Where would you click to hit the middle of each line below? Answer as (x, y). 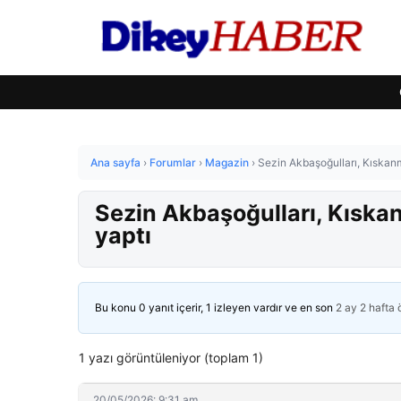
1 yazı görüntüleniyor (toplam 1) (171, 358)
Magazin (227, 162)
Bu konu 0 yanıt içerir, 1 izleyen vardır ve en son (215, 307)
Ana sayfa (115, 162)
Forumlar (173, 162)
